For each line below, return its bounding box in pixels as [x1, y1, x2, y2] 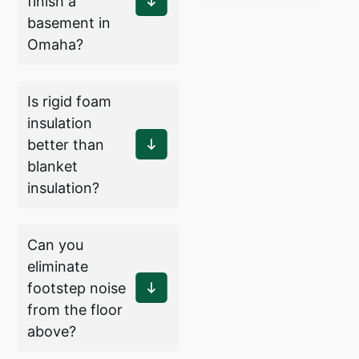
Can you [27, 236, 84, 253]
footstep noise [27, 279, 127, 296]
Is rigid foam [27, 92, 112, 110]
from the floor [27, 301, 123, 318]
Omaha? [27, 35, 84, 53]
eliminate [27, 257, 89, 275]
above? [27, 322, 77, 340]
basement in [27, 14, 111, 31]
